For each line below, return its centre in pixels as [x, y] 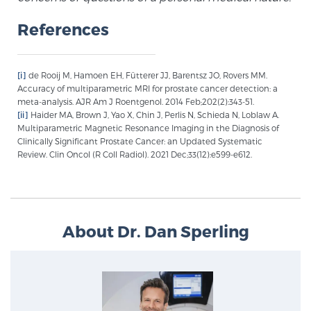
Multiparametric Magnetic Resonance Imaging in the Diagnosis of [148, 127]
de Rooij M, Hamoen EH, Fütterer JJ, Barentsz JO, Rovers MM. [147, 75]
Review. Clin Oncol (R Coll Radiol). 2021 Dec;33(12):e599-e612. [135, 154]
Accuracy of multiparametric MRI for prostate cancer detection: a [148, 88]
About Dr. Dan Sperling [155, 231]
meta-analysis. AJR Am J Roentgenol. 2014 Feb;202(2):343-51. [136, 101]
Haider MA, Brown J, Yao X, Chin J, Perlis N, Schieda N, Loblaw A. [154, 114]
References [63, 28]
